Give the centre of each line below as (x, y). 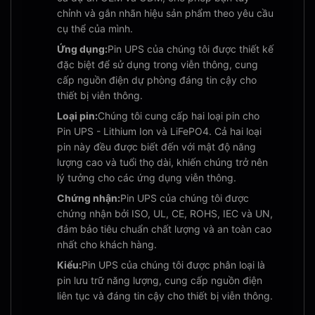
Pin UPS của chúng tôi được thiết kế (191, 49)
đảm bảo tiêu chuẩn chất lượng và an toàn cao (164, 229)
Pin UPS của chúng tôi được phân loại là (173, 265)
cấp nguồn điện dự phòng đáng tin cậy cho (157, 80)
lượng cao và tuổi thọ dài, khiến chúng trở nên (162, 162)
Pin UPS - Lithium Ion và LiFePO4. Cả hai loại (159, 131)
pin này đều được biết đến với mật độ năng (156, 147)
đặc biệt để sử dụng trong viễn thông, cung (157, 64)
